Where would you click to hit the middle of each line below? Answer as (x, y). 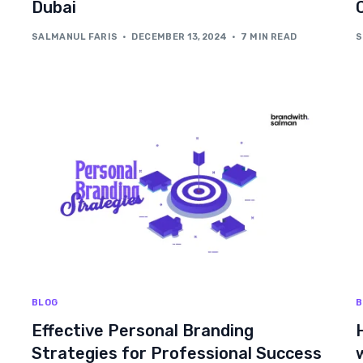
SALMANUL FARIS (75, 36)
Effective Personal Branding (142, 330)
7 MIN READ (269, 36)
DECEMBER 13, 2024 (179, 36)
